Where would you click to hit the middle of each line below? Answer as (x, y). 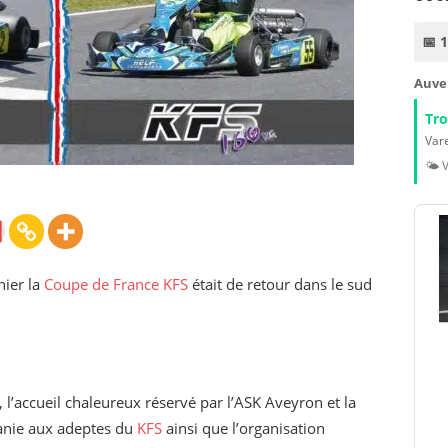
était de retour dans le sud (280, 284)
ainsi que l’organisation (243, 428)
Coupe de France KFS (116, 284)
